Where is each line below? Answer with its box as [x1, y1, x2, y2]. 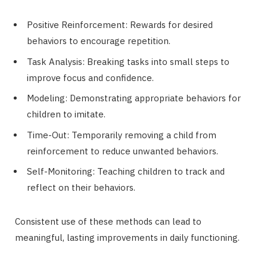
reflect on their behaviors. [27, 182, 135, 194]
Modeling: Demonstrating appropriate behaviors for [27, 92, 241, 104]
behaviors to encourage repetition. [27, 35, 170, 47]
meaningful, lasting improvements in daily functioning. [15, 232, 240, 244]
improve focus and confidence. [27, 72, 154, 83]
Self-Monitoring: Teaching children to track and [27, 166, 225, 178]
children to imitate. [27, 108, 105, 120]
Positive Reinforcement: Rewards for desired [27, 19, 213, 31]
